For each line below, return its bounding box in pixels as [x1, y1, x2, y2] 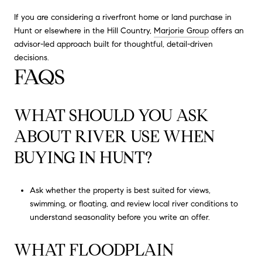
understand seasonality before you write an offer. [29, 212, 210, 223]
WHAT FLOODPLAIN [14, 239, 174, 260]
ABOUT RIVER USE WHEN [14, 126, 215, 147]
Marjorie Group [154, 25, 209, 36]
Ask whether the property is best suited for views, [29, 185, 211, 196]
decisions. [14, 52, 49, 63]
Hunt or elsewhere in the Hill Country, [14, 25, 154, 36]
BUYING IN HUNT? [14, 147, 152, 168]
